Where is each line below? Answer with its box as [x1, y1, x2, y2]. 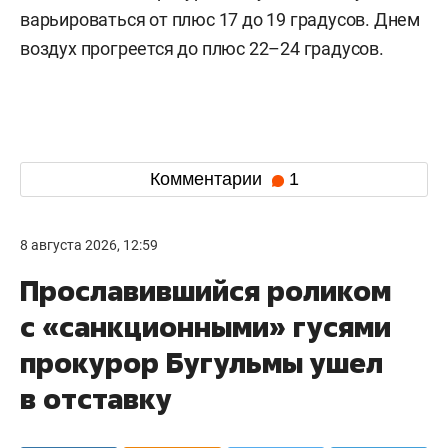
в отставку [20, 379, 172, 417]
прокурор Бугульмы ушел [20, 343, 383, 381]
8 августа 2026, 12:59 [20, 236, 158, 253]
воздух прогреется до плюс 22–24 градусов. [20, 37, 384, 59]
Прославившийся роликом [20, 271, 391, 309]
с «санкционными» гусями [20, 307, 391, 345]
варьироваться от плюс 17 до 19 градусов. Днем [20, 8, 420, 30]
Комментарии [149, 169, 267, 190]
